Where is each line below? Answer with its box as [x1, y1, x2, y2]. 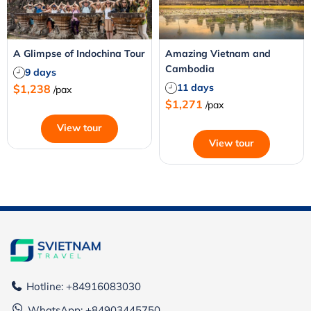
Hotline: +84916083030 [26, 280, 141, 294]
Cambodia [165, 62, 215, 76]
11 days [177, 81, 214, 94]
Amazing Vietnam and [165, 47, 271, 60]
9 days [25, 66, 56, 79]
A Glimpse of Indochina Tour [13, 47, 145, 60]
